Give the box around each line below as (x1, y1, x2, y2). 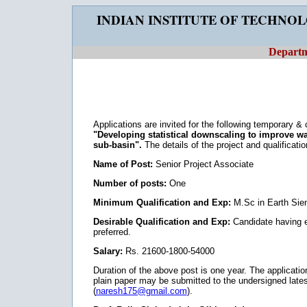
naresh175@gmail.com (95, 286, 187, 296)
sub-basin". (93, 140, 142, 150)
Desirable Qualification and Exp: (93, 217, 230, 227)
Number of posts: (93, 178, 167, 188)
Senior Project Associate (152, 159, 254, 169)
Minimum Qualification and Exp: (93, 197, 231, 208)
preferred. (93, 227, 131, 237)
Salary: (93, 246, 123, 256)
